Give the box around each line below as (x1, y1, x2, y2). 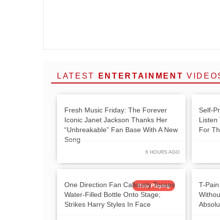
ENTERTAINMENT (98, 71, 184, 80)
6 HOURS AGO (145, 149, 180, 155)
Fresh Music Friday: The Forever (64, 106, 167, 114)
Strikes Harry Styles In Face (64, 200, 151, 208)
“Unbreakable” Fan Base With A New (64, 125, 178, 134)
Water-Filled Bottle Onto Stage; (64, 190, 161, 198)
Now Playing (137, 182, 170, 189)
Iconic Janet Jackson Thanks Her (64, 115, 167, 124)
